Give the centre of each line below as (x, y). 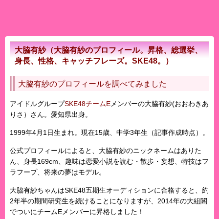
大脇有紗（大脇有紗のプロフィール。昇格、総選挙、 (109, 50)
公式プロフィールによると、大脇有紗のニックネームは (95, 151)
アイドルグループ (37, 104)
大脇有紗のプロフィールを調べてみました (92, 84)
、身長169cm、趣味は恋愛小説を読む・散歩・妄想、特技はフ (113, 162)
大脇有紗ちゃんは (37, 190)
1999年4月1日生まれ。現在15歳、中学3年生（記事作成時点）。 (109, 133)
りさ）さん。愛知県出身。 (51, 115)
